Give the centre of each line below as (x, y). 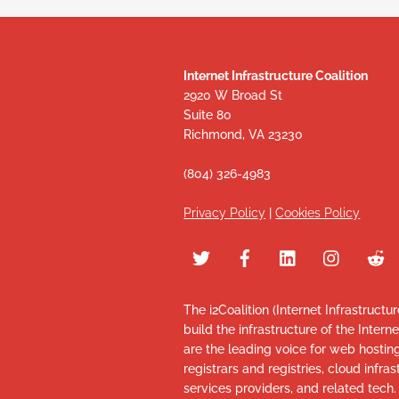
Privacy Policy (225, 212)
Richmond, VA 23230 (244, 134)
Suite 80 (208, 114)
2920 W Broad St (233, 95)
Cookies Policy (318, 212)
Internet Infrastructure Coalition (276, 75)
